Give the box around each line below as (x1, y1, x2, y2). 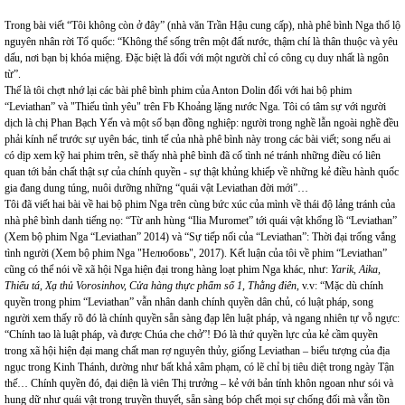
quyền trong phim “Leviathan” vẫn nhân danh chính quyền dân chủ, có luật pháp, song (5, 296, 373, 308)
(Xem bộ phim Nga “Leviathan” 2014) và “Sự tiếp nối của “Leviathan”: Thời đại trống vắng (5, 231, 396, 243)
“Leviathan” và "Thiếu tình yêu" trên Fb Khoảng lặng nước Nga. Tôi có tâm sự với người (5, 100, 386, 113)
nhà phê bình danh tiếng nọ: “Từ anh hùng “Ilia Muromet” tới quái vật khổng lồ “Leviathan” (5, 214, 397, 227)
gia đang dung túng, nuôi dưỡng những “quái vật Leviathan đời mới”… (5, 182, 308, 194)
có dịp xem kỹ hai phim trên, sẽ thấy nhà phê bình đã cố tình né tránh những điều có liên (5, 149, 381, 162)
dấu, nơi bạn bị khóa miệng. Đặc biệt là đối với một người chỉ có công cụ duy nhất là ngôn (5, 52, 389, 64)
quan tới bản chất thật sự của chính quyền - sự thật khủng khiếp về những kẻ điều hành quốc (5, 165, 399, 178)
